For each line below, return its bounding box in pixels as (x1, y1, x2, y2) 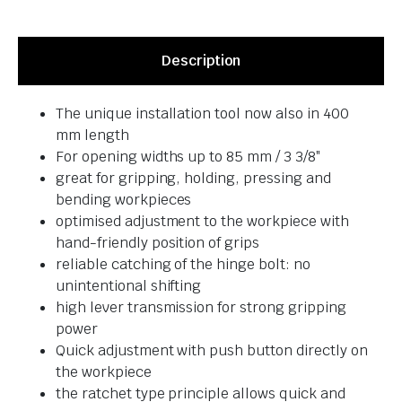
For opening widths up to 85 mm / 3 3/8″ (56, 146, 320, 166)
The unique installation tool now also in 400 (56, 103, 349, 123)
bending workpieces (56, 189, 192, 209)
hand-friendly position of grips (56, 232, 260, 252)
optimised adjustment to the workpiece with (56, 211, 349, 231)
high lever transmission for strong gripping (56, 297, 346, 317)
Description (162, 50, 240, 70)
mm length (56, 125, 129, 144)
